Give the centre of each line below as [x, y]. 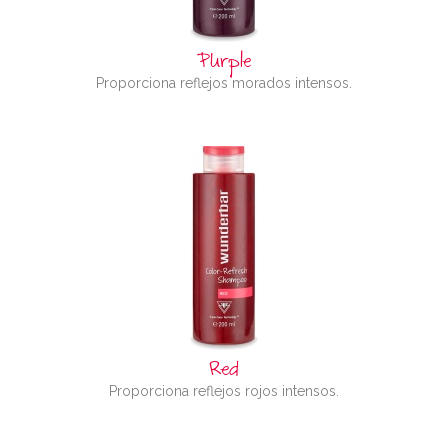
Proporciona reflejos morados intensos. [224, 83]
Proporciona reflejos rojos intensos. [224, 391]
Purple [224, 64]
